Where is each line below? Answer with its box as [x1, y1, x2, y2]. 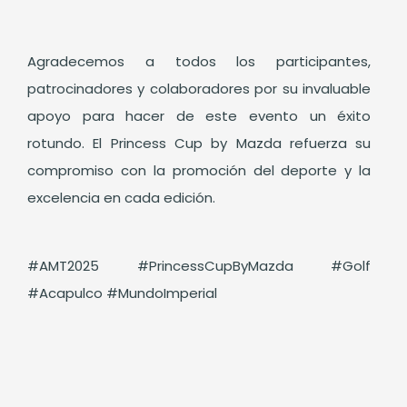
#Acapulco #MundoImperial [27, 283, 217, 303]
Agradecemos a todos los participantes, [27, 52, 372, 72]
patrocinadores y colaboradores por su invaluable [27, 79, 372, 99]
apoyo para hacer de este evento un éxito [27, 106, 372, 126]
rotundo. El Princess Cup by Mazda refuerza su [27, 134, 372, 154]
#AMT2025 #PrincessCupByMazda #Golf [27, 256, 372, 276]
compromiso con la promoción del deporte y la [27, 161, 372, 181]
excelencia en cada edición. [27, 188, 215, 208]
